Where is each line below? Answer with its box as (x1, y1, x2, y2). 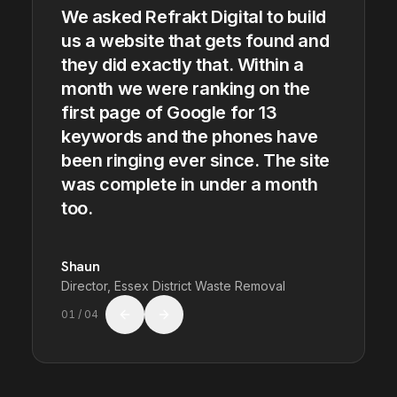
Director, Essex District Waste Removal (61, 277, 285, 293)
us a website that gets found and (61, 29, 330, 51)
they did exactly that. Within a (61, 53, 304, 75)
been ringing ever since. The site (61, 149, 330, 171)
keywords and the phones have (61, 125, 318, 147)
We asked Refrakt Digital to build (61, 5, 326, 27)
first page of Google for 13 (61, 101, 277, 123)
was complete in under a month (61, 173, 318, 195)
